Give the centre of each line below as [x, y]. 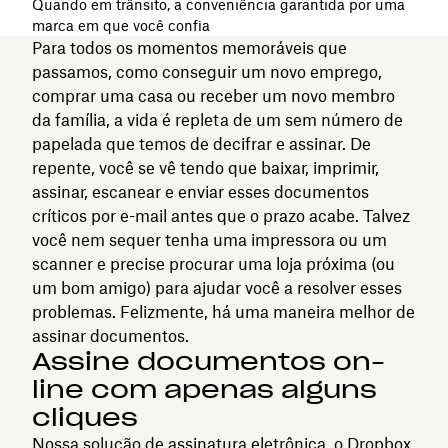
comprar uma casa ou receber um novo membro [213, 95]
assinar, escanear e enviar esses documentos [200, 191]
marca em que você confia [121, 25]
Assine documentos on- [208, 361]
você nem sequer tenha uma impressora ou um [209, 239]
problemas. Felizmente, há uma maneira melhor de [223, 311]
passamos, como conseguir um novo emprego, [207, 71]
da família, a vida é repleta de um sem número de [217, 119]
